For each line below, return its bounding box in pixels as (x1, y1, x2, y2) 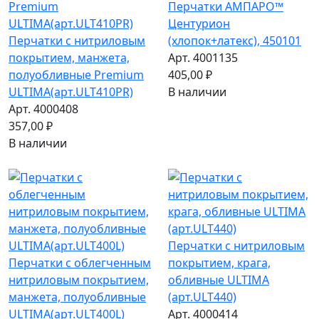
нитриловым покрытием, (9, 272, 149, 288)
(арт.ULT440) (168, 289, 236, 305)
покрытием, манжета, (9, 50, 130, 66)
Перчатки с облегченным (9, 255, 151, 271)
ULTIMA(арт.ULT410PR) (9, 84, 133, 100)
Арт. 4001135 (168, 50, 238, 66)
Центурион (168, 16, 230, 32)
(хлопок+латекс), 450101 (168, 33, 301, 49)
